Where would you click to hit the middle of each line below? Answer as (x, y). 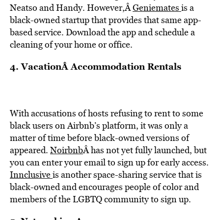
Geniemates (157, 8)
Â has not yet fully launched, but (145, 150)
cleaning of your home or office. (71, 44)
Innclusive (31, 175)
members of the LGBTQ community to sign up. (100, 199)
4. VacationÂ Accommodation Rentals (96, 66)
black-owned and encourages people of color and (104, 187)
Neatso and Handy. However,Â (71, 8)
